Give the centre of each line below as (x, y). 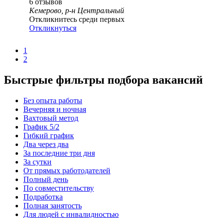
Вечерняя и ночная (55, 109)
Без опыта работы (53, 101)
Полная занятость (53, 206)
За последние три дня (59, 153)
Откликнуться (53, 28)
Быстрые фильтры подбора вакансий (103, 80)
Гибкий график (49, 136)
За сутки (37, 162)
